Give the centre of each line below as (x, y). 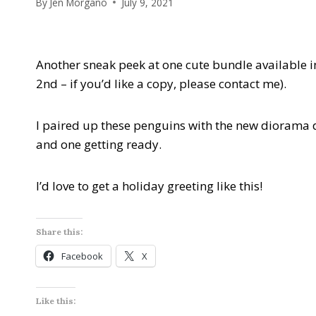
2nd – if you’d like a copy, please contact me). (161, 83)
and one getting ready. (99, 144)
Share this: (59, 231)
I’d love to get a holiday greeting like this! (149, 186)
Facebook (82, 256)
